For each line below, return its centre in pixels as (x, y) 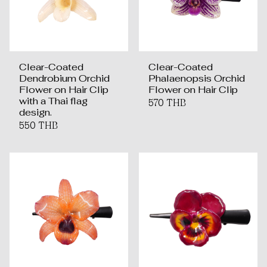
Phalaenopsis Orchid (197, 78)
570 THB (167, 103)
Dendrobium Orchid (64, 78)
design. (35, 112)
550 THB (38, 125)
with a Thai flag (53, 101)
